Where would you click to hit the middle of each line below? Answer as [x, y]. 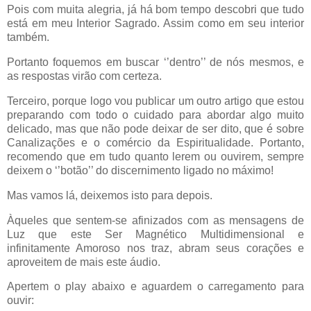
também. [28, 37]
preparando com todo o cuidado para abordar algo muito [155, 115]
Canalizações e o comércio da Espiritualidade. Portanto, [155, 142]
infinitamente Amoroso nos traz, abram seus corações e [155, 248]
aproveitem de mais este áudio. [84, 262]
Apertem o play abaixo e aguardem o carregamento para [155, 287]
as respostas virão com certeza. [84, 76]
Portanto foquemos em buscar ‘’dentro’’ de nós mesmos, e [155, 62]
